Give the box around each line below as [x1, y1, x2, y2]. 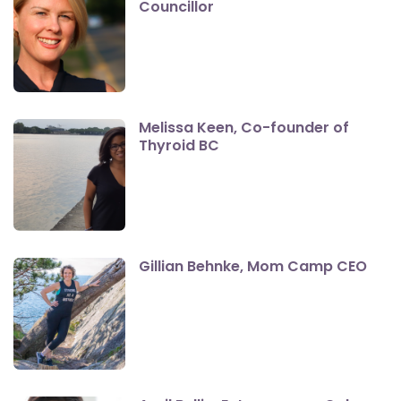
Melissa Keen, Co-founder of [139, 116, 349, 138]
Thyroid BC [139, 134, 219, 156]
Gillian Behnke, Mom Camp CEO [139, 255, 367, 277]
